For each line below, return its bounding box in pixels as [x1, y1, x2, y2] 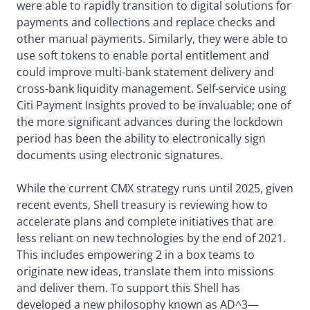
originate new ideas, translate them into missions [17, 264, 274, 280]
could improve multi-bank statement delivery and [17, 64, 274, 80]
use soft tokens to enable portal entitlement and [17, 48, 269, 64]
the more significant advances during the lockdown [17, 114, 283, 130]
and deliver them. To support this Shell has [17, 280, 240, 296]
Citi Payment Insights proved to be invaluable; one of [17, 98, 291, 113]
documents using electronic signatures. [17, 147, 223, 163]
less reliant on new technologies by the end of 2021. [17, 230, 286, 246]
